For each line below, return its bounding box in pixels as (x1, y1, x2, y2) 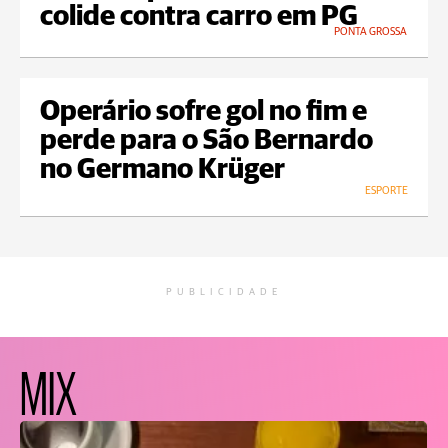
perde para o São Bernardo (40, 127, 373, 156)
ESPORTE (365, 185, 408, 197)
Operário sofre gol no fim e (40, 98, 367, 127)
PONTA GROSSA (334, 26, 407, 38)
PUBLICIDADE (166, 287, 282, 298)
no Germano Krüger (40, 156, 285, 185)
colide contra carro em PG (40, 3, 358, 32)
